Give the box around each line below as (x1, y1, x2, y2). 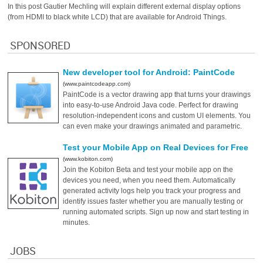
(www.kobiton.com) (63, 156, 113, 162)
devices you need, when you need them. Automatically (63, 176, 236, 184)
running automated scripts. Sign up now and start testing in (63, 208, 249, 216)
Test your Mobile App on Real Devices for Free (63, 143, 249, 152)
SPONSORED (10, 38, 71, 53)
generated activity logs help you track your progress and (63, 187, 241, 195)
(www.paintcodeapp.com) (63, 80, 131, 87)
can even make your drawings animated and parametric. (63, 122, 242, 130)
